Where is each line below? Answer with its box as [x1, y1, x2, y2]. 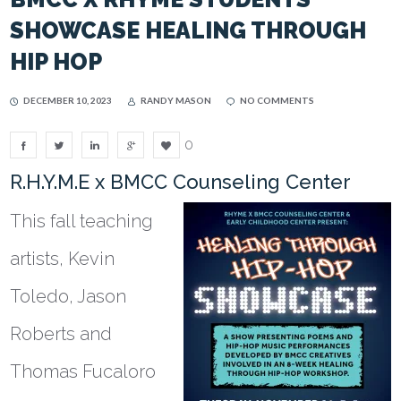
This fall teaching [10, 210, 154, 233]
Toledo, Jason [10, 286, 127, 308]
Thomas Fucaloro [10, 361, 157, 383]
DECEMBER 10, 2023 [23, 94, 113, 106]
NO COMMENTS [240, 94, 315, 106]
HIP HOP [10, 47, 103, 75]
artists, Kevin [10, 248, 115, 270]
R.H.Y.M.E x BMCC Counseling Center [10, 169, 352, 193]
